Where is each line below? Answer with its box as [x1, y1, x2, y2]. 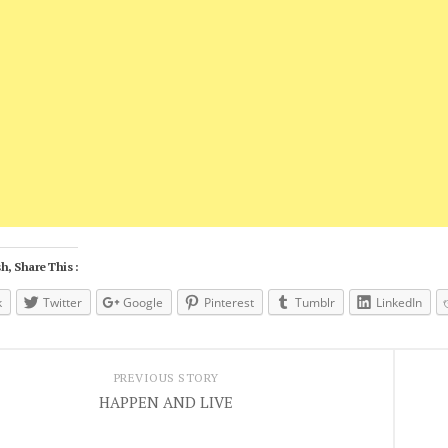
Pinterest [204, 294, 254, 311]
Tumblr [295, 294, 335, 311]
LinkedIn [376, 294, 422, 311]
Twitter [43, 294, 82, 311]
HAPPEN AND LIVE [99, 391, 233, 412]
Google [123, 294, 163, 311]
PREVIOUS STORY [113, 369, 219, 385]
